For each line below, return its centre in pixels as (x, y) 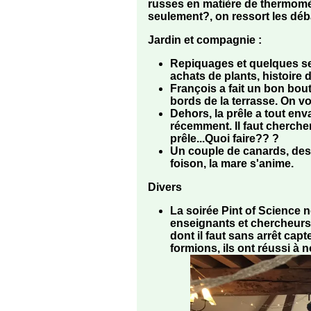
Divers (165, 187)
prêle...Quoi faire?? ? (225, 139)
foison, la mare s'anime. (232, 164)
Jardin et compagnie (202, 40)
